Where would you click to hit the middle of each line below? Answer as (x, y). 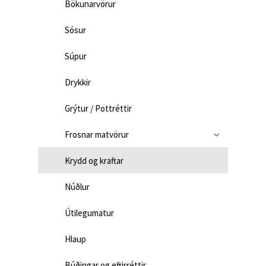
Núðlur (77, 186)
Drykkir (78, 82)
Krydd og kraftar (94, 160)
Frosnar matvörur (97, 134)
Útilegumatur (89, 213)
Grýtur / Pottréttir (98, 108)
